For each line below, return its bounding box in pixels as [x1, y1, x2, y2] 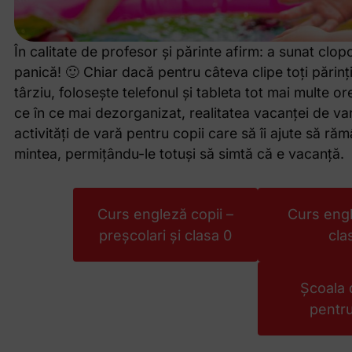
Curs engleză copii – [97, 206, 233, 223]
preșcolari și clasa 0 [98, 227, 232, 244]
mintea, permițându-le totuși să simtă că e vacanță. [13, 145, 348, 163]
